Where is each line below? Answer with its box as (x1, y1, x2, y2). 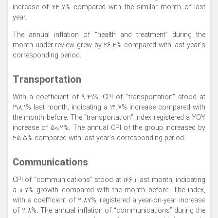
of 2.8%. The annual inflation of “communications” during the (13, 205, 205, 217)
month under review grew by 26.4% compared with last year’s (13, 39, 205, 51)
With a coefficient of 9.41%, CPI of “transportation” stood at (13, 91, 205, 103)
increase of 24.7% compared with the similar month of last (13, 1, 205, 13)
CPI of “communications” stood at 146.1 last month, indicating (13, 174, 205, 186)
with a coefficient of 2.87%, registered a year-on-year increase (13, 195, 205, 206)
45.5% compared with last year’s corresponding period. (13, 132, 186, 144)
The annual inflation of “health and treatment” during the (13, 29, 205, 41)
